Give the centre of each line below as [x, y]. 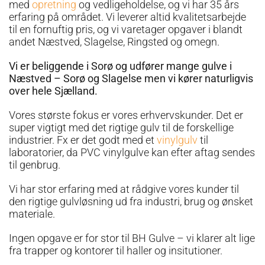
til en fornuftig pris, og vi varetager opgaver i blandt [126, 29]
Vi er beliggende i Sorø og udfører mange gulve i [120, 66]
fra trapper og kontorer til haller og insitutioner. [116, 251]
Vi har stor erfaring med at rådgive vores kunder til [124, 189]
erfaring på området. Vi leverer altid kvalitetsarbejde [127, 17]
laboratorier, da [45, 152]
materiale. [32, 214]
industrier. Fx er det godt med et [82, 140]
